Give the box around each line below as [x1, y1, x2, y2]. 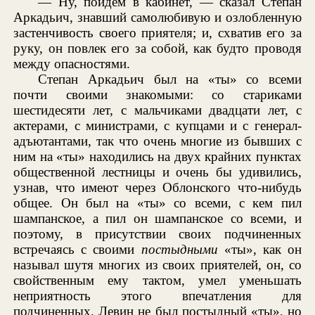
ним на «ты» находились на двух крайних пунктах [13, 148, 302, 164]
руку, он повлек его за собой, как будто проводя [13, 40, 302, 56]
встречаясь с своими [13, 241, 141, 257]
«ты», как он [217, 241, 302, 257]
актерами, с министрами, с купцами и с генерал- [13, 117, 302, 133]
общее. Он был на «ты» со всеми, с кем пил [13, 195, 302, 210]
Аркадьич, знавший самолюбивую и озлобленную [13, 9, 302, 25]
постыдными [141, 241, 218, 257]
